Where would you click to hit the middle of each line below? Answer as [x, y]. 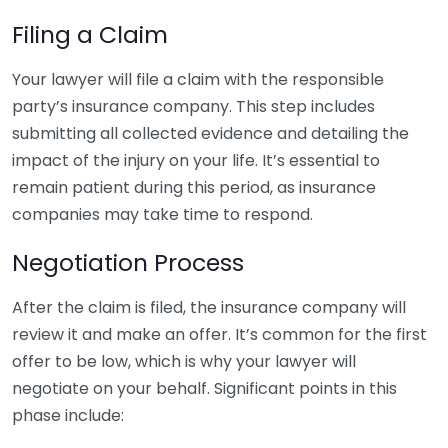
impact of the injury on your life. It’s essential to [196, 160]
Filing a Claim [90, 34]
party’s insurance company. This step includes [193, 106]
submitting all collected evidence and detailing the [210, 133]
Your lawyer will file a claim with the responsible [198, 79]
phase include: [68, 415]
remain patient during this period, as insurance [194, 187]
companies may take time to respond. [162, 214]
